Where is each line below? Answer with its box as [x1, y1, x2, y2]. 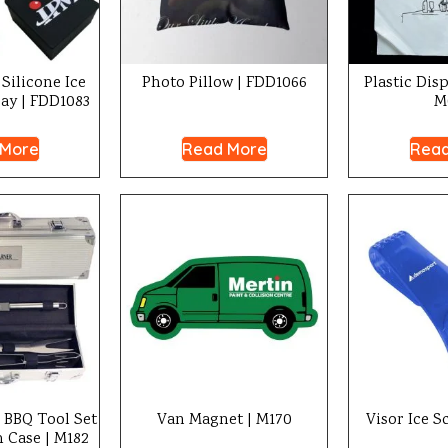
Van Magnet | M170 [156, 409, 292, 432]
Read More [181, 139, 267, 159]
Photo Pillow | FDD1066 [141, 72, 307, 95]
